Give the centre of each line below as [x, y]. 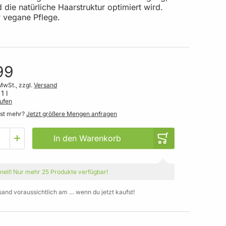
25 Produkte [59, 172]
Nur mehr [27, 172]
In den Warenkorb [87, 138]
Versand [45, 85]
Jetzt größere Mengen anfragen [72, 114]
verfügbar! [92, 172]
